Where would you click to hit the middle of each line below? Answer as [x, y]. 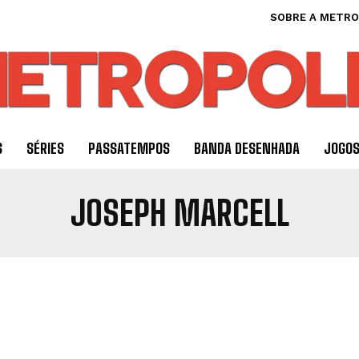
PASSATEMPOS [129, 149]
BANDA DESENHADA [246, 149]
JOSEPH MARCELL [179, 214]
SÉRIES [45, 149]
